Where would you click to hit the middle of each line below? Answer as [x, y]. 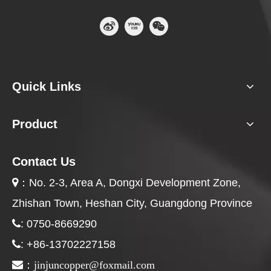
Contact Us [44, 161]
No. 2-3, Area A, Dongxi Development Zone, [135, 182]
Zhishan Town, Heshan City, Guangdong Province [132, 203]
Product [35, 124]
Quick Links [47, 86]
